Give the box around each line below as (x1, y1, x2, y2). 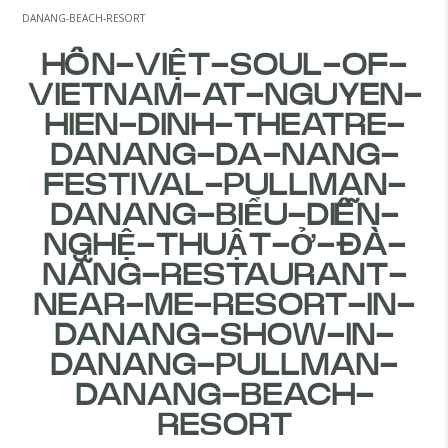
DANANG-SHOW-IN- (54, 321, 394, 351)
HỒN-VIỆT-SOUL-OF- (41, 51, 407, 81)
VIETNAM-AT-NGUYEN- (26, 81, 422, 111)
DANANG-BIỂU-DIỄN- (49, 201, 399, 231)
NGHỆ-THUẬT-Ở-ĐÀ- (42, 231, 406, 261)
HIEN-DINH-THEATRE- (43, 111, 405, 141)
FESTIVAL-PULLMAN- (42, 171, 406, 201)
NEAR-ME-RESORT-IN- (33, 291, 415, 321)
